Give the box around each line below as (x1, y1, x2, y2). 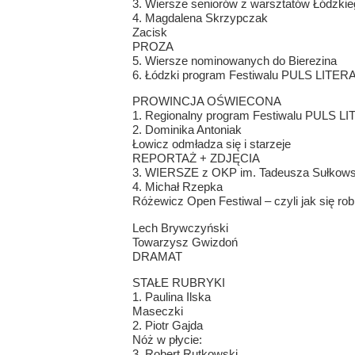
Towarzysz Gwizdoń (132, 235, 238, 249)
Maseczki (132, 303, 183, 318)
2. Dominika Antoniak (132, 123, 242, 137)
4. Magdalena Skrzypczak (132, 10, 268, 25)
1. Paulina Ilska (132, 289, 211, 303)
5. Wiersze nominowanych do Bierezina (132, 53, 337, 67)
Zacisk (132, 25, 167, 39)
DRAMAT (132, 249, 182, 263)
